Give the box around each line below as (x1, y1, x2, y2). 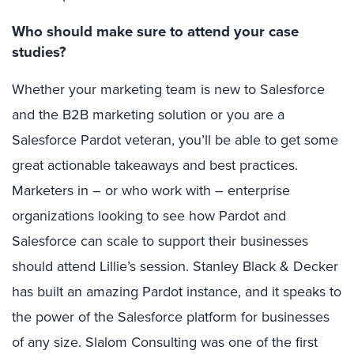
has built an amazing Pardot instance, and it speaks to (12, 281, 341, 303)
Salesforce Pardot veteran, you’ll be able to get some (12, 130, 338, 151)
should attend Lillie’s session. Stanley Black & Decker (12, 256, 338, 277)
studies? (12, 41, 66, 63)
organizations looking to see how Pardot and (12, 205, 286, 227)
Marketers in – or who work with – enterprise (12, 180, 290, 201)
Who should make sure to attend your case (12, 21, 299, 43)
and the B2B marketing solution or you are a (12, 104, 284, 126)
